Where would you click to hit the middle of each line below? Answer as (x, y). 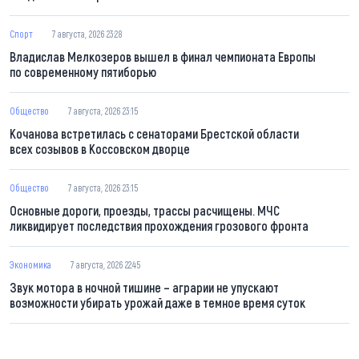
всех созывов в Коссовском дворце (100, 149)
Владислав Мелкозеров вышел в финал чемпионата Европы (163, 57)
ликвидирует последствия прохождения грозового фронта (159, 226)
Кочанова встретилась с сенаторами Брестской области (154, 134)
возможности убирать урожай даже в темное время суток (157, 303)
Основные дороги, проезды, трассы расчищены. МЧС (145, 211)
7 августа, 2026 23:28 (87, 34)
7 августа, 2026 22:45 (105, 265)
